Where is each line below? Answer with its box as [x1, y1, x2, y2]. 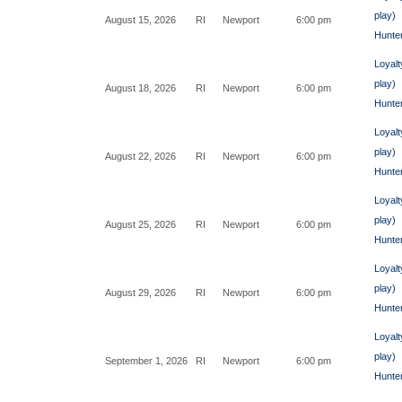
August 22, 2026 [105, 151, 176, 162]
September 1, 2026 [105, 355, 188, 366]
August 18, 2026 [105, 83, 176, 93]
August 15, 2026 [105, 14, 176, 25]
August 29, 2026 [105, 287, 176, 298]
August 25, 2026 [105, 219, 176, 230]
